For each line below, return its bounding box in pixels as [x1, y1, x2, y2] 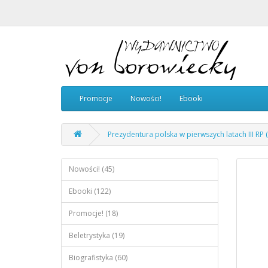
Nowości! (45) [69, 164, 114, 174]
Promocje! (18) [69, 208, 118, 218]
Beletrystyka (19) [69, 230, 124, 240]
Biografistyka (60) [69, 252, 127, 263]
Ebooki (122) [69, 186, 111, 196]
